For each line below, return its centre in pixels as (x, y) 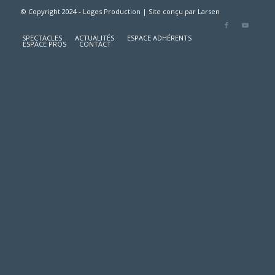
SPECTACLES (42, 37)
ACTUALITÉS (94, 37)
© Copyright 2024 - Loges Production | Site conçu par (109, 11)
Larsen (208, 11)
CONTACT (95, 44)
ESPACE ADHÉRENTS (159, 37)
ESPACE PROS (44, 44)
